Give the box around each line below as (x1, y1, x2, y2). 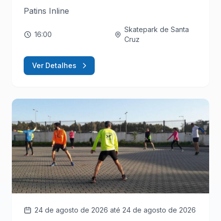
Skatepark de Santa (124, 25, 189, 34)
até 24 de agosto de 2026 (110, 205, 196, 214)
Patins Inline (24, 5, 69, 16)
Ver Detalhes (32, 61, 76, 70)
